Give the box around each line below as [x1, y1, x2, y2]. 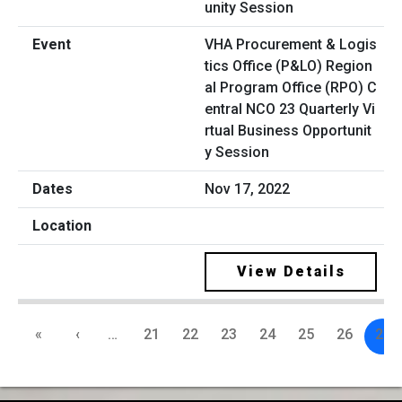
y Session [205, 144, 269, 162]
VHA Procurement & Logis [205, 36, 377, 54]
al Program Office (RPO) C [205, 79, 377, 97]
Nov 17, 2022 [205, 180, 290, 198]
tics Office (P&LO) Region [205, 57, 372, 75]
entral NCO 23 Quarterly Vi [205, 100, 375, 118]
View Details [236, 263, 345, 281]
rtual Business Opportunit [205, 122, 371, 140]
